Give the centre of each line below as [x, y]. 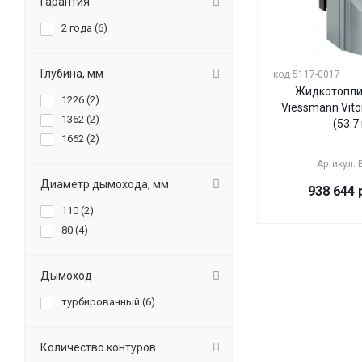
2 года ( [80, 28]
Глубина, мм [72, 74]
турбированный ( [103, 302]
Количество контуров [98, 347]
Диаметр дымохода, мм [105, 184]
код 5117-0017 [307, 74]
